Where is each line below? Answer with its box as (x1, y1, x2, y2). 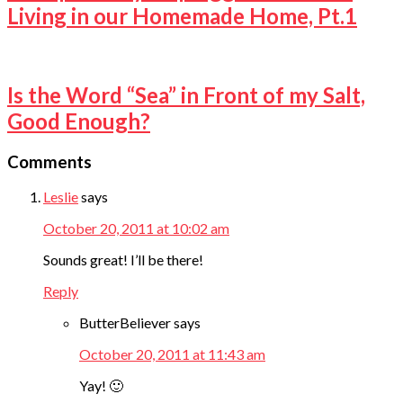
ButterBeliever (79, 314, 171, 332)
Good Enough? (7, 107, 150, 134)
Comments (7, 151, 92, 172)
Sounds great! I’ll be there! (43, 251, 203, 269)
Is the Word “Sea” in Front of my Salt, (7, 81, 365, 108)
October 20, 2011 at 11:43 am (79, 345, 265, 363)
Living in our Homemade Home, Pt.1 (7, 3, 357, 30)
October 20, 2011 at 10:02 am (43, 219, 229, 237)
